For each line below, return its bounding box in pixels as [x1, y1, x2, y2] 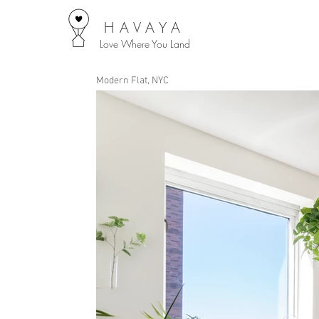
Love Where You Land [99, 37, 190, 51]
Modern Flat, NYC [96, 75, 169, 87]
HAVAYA [103, 18, 186, 37]
